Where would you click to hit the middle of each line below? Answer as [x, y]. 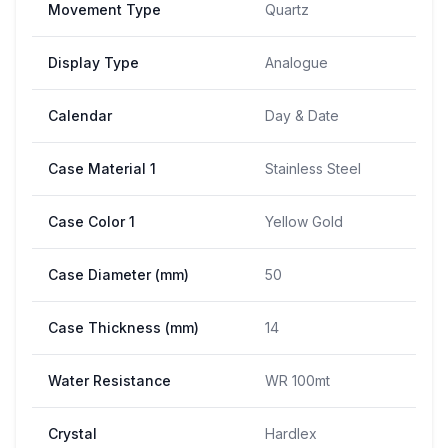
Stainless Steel [313, 168]
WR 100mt [297, 380]
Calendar [80, 115]
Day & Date [302, 115]
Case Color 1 [91, 221]
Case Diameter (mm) [118, 274]
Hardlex [291, 433]
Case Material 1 [102, 168]
